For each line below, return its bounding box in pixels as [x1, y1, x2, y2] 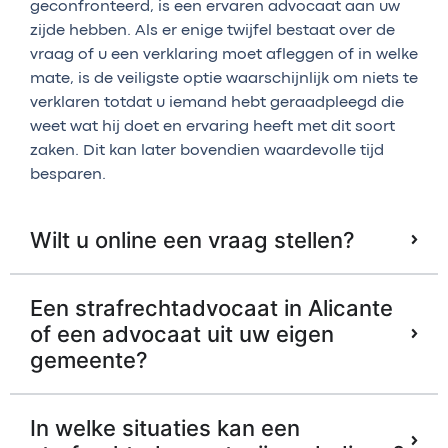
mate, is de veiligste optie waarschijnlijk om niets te [30, 71, 418, 86]
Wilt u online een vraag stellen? [30, 226, 355, 253]
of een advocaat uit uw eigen [30, 320, 334, 347]
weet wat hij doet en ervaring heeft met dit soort [30, 119, 395, 134]
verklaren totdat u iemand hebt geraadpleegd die [30, 95, 404, 110]
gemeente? [30, 346, 148, 373]
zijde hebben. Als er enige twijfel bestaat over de [30, 23, 395, 38]
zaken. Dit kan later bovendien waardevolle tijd [30, 143, 384, 158]
